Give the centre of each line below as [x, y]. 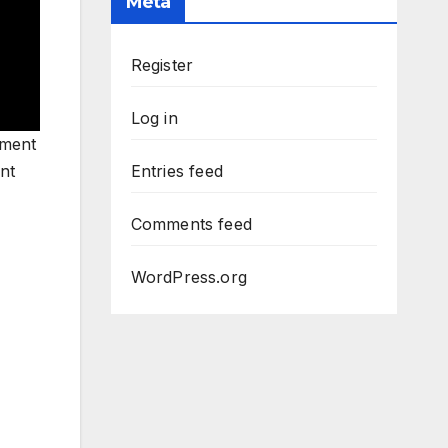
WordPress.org [189, 277]
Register [162, 65]
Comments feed [191, 224]
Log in [154, 118]
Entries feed [176, 171]
